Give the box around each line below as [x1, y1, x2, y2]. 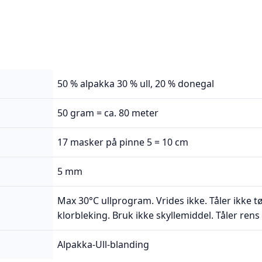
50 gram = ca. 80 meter [57, 106, 158, 119]
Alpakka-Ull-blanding [57, 237, 149, 251]
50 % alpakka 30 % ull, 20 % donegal [57, 77, 214, 90]
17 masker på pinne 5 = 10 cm [57, 135, 188, 149]
